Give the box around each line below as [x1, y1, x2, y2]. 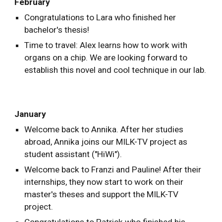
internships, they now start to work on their [24, 177, 184, 187]
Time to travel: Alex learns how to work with [24, 40, 188, 50]
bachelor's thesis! [24, 25, 90, 35]
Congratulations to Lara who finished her [24, 12, 176, 22]
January [14, 109, 47, 119]
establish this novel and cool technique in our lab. [24, 65, 207, 75]
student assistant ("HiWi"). [24, 149, 124, 159]
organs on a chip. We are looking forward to [24, 53, 188, 62]
